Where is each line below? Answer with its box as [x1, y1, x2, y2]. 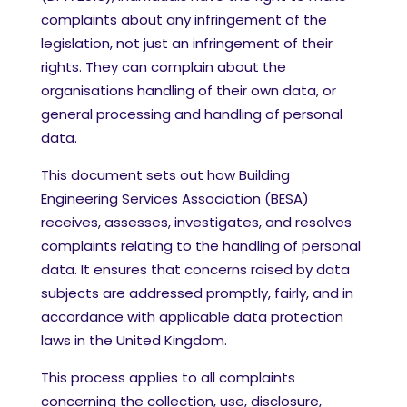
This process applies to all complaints [41, 368, 295, 387]
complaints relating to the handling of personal [41, 236, 361, 255]
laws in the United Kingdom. [41, 331, 227, 350]
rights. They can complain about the [41, 57, 286, 76]
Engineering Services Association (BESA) [41, 189, 309, 208]
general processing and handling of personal [41, 104, 342, 124]
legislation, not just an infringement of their [41, 34, 333, 53]
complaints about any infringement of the [41, 10, 327, 29]
